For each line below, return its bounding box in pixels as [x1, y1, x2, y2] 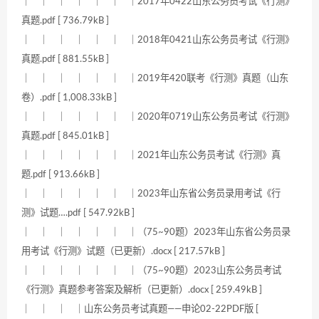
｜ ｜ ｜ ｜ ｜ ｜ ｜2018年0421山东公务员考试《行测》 [21, 35, 294, 46]
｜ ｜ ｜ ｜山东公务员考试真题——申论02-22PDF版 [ [21, 304, 258, 315]
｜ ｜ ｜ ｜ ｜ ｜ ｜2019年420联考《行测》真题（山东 [21, 73, 288, 84]
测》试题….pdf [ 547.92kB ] [21, 208, 135, 219]
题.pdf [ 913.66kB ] [21, 169, 100, 180]
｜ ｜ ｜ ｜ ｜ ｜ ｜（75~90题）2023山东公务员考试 [21, 266, 281, 276]
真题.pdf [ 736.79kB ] [21, 16, 109, 26]
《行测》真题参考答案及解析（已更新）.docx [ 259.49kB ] [21, 285, 262, 296]
